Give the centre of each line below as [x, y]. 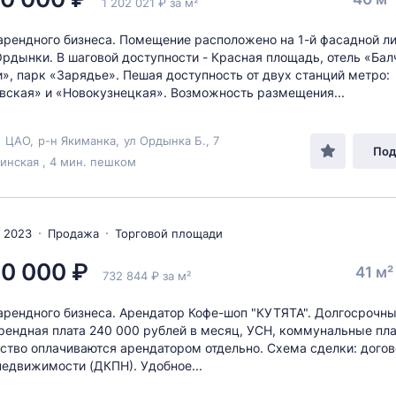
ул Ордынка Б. [165, 141]
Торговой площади [169, 233]
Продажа [73, 233]
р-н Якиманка [77, 141]
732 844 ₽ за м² [147, 276]
